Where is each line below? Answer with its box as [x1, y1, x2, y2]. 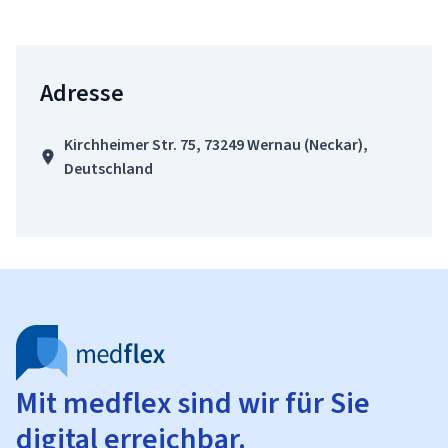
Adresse [40, 77, 124, 109]
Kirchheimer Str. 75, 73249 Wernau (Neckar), [63, 134, 368, 155]
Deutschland [63, 158, 153, 179]
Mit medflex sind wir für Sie [16, 383, 370, 423]
